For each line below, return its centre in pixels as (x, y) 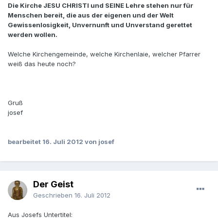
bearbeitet (25, 142)
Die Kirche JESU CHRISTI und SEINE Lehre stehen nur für (100, 6)
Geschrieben (54, 195)
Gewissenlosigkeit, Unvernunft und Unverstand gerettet (100, 25)
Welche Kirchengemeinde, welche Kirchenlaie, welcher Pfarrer (104, 54)
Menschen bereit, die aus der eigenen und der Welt (91, 15)
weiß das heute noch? (42, 64)
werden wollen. (33, 35)
